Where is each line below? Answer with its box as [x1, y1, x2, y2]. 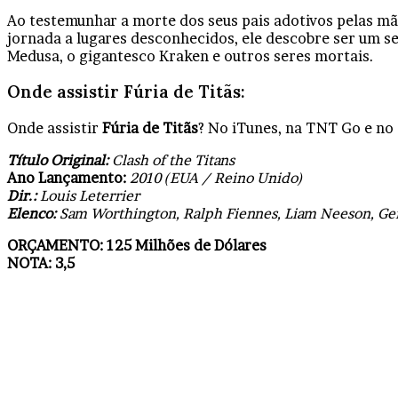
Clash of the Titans [108, 151, 235, 170]
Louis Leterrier [36, 187, 139, 205]
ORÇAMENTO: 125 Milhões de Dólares [7, 236, 267, 255]
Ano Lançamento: [7, 169, 126, 187]
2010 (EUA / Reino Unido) [126, 169, 303, 187]
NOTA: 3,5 [7, 254, 75, 273]
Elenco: [7, 204, 56, 223]
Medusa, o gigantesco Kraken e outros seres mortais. [7, 46, 374, 65]
